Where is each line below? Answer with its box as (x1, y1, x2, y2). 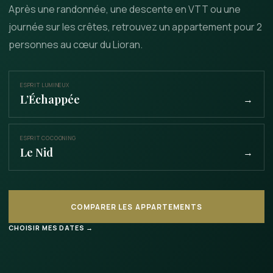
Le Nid (20, 144, 53, 160)
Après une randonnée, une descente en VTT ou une (9, 2, 241, 16)
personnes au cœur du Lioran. (9, 38, 143, 51)
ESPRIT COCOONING (20, 135, 76, 142)
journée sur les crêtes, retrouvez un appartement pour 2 (9, 20, 262, 34)
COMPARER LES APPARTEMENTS (70, 201, 203, 212)
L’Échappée (20, 91, 80, 107)
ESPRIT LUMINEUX (20, 82, 69, 89)
